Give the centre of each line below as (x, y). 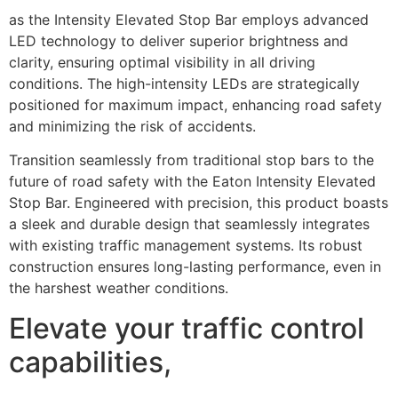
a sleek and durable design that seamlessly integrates (189, 224)
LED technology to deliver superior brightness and (179, 40)
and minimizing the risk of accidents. (132, 126)
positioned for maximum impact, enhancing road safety (195, 104)
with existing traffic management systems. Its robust (186, 246)
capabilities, (90, 362)
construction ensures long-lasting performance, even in (195, 267)
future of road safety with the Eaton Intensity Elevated (192, 182)
